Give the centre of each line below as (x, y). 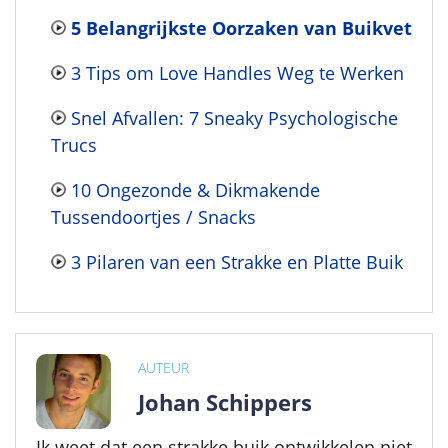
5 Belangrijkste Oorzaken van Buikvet (241, 27)
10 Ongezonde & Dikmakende (195, 189)
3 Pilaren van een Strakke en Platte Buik (237, 261)
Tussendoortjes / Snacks (153, 216)
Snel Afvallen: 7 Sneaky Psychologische (234, 117)
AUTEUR (163, 367)
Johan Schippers (224, 401)
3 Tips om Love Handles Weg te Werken (237, 72)
